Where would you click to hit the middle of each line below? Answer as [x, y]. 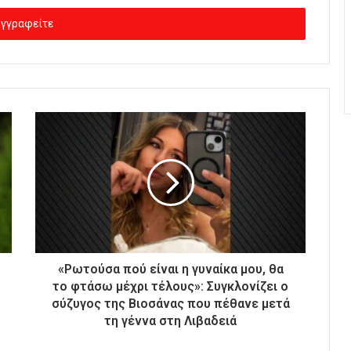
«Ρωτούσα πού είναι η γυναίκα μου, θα [170, 269]
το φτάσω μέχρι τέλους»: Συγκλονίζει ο [170, 286]
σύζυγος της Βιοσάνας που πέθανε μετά [170, 303]
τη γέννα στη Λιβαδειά [170, 320]
